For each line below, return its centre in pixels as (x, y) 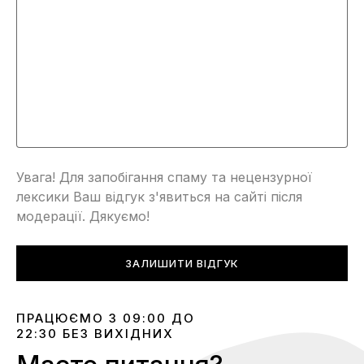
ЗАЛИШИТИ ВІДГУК (182, 263)
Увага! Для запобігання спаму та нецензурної (164, 177)
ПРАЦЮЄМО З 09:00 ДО (106, 318)
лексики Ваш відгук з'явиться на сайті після (159, 197)
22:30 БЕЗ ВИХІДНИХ (95, 334)
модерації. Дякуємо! (83, 216)
